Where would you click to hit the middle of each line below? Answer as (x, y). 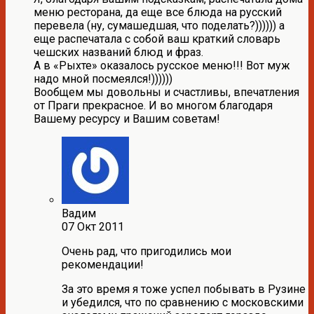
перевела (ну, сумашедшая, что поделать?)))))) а (159, 25)
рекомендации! (103, 264)
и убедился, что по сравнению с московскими (183, 302)
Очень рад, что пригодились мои (146, 251)
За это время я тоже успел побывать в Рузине (184, 289)
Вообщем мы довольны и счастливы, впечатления (166, 92)
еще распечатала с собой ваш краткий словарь (157, 39)
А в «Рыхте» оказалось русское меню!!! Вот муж (162, 65)
